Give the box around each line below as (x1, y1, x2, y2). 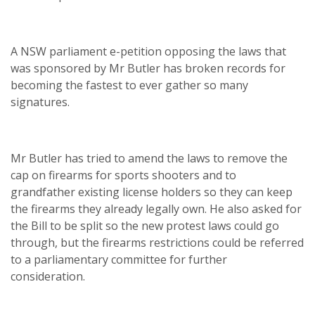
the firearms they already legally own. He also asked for (11, 201, 302, 217)
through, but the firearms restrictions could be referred (11, 235, 304, 250)
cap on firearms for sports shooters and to (11, 167, 236, 183)
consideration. (11, 269, 91, 284)
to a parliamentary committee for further (11, 252, 227, 267)
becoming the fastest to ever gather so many (11, 77, 248, 93)
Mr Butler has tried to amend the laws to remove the (11, 150, 288, 166)
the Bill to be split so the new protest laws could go (11, 218, 279, 233)
